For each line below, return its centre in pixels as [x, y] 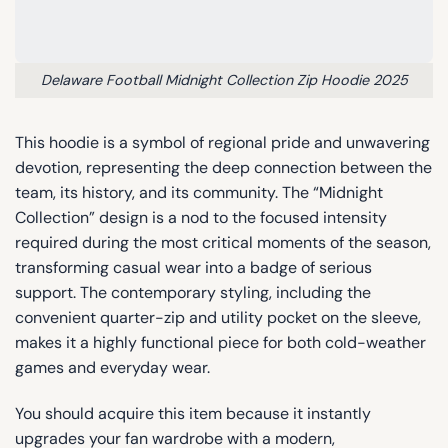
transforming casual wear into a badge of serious [193, 267]
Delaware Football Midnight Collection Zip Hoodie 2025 [224, 79]
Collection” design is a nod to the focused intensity [201, 217]
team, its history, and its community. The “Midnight [199, 192]
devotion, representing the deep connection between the [223, 167]
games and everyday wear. [112, 367]
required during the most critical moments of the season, [223, 242]
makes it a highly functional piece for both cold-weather [220, 342]
